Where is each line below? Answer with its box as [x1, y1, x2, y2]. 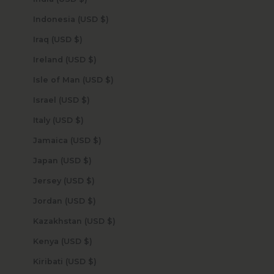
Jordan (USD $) [87, 196, 96, 206]
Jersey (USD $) [86, 176, 95, 185]
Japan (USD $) [83, 155, 92, 165]
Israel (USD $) [81, 95, 90, 105]
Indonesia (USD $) [100, 14, 109, 24]
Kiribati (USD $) [87, 256, 97, 266]
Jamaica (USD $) [92, 135, 102, 145]
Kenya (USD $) [83, 236, 92, 246]
